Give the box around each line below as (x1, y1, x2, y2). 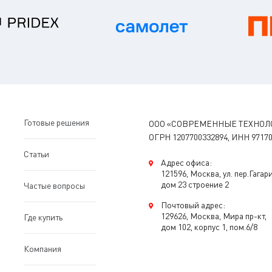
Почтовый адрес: (161, 199, 226, 211)
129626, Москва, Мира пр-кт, (161, 210, 267, 222)
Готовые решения (24, 117, 90, 128)
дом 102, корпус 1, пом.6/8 (161, 221, 258, 233)
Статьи (24, 148, 50, 160)
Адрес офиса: (161, 157, 212, 168)
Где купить (24, 211, 63, 223)
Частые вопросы (24, 180, 86, 191)
